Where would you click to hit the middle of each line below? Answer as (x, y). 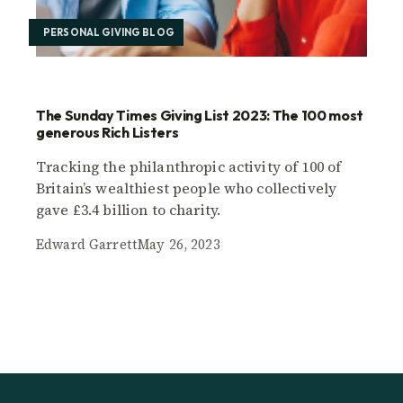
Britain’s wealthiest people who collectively (187, 188)
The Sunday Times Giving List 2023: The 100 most (200, 115)
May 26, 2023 (179, 244)
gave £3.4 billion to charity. (129, 209)
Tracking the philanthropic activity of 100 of (189, 166)
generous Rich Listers (107, 132)
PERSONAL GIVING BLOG (109, 32)
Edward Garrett (87, 244)
